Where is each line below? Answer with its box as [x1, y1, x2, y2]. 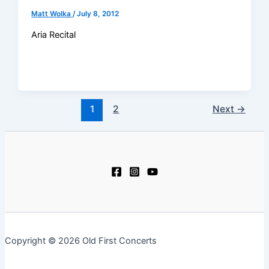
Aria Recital [31, 29, 76, 41]
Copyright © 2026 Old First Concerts [5, 235, 157, 246]
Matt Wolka [31, 9, 73, 18]
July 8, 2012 [77, 9, 119, 18]
